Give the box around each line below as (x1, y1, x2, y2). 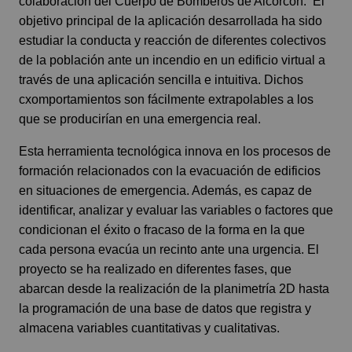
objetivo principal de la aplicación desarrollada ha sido (19, 13, 322, 27)
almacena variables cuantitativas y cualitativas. (19, 321, 280, 335)
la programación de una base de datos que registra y (19, 301, 311, 315)
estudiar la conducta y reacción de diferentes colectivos (19, 33, 326, 47)
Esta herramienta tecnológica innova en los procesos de (19, 144, 331, 158)
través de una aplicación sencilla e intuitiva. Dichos (19, 72, 303, 86)
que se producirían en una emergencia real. (19, 112, 261, 126)
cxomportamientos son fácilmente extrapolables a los (19, 92, 313, 106)
